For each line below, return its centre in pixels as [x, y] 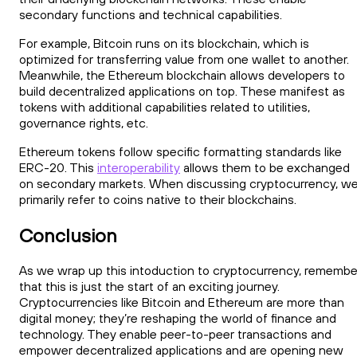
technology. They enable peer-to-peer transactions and [175, 334]
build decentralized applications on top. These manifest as [182, 90]
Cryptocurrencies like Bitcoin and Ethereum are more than [182, 302]
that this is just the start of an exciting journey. [149, 286]
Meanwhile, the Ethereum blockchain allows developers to [182, 75]
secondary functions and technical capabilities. [154, 14]
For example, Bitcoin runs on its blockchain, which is [164, 43]
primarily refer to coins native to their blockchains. [160, 199]
